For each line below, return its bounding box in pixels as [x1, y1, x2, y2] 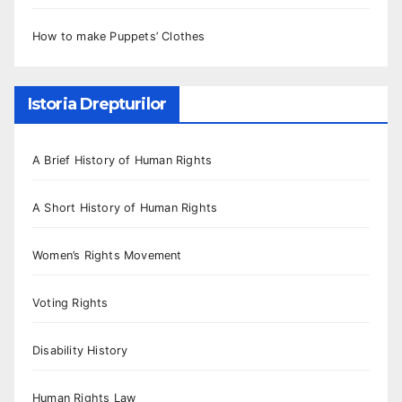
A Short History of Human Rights [32, 201, 218, 215]
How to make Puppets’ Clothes [32, 29, 205, 43]
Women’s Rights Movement [32, 249, 182, 263]
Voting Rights [32, 296, 109, 310]
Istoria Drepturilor [28, 94, 166, 115]
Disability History [32, 344, 128, 358]
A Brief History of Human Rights [32, 153, 213, 168]
